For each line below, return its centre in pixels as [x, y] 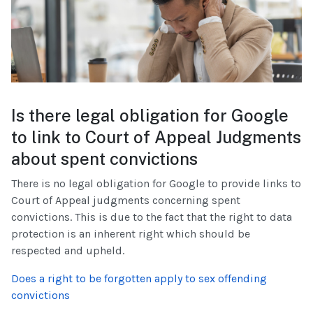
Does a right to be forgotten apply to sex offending [139, 278]
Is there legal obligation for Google [150, 115]
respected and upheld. [68, 250]
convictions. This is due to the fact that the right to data [152, 217]
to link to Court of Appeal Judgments [156, 137]
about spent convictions [104, 158]
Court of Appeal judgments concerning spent [126, 200]
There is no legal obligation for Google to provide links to [156, 183]
